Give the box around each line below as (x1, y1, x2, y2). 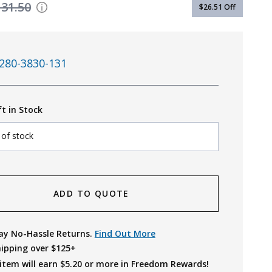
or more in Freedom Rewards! (81, 258, 209, 270)
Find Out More (94, 228, 155, 239)
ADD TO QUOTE (53, 188, 129, 199)
